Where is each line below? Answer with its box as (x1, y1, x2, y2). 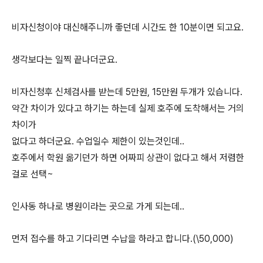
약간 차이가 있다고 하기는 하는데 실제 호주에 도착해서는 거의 (12, 103, 244, 114)
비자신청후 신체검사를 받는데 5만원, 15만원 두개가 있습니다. (12, 86, 242, 97)
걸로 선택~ (12, 168, 53, 180)
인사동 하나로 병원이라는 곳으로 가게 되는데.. (12, 201, 184, 212)
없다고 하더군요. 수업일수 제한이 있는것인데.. (12, 136, 184, 147)
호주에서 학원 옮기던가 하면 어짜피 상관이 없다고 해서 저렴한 (12, 152, 244, 163)
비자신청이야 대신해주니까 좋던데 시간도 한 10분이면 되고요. (12, 22, 244, 33)
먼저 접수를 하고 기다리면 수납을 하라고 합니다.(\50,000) (12, 233, 234, 244)
